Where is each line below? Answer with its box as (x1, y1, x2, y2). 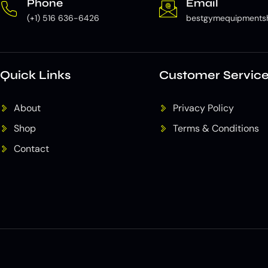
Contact (13, 142, 49, 156)
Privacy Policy (172, 102, 234, 115)
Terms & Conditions (172, 122, 259, 135)
